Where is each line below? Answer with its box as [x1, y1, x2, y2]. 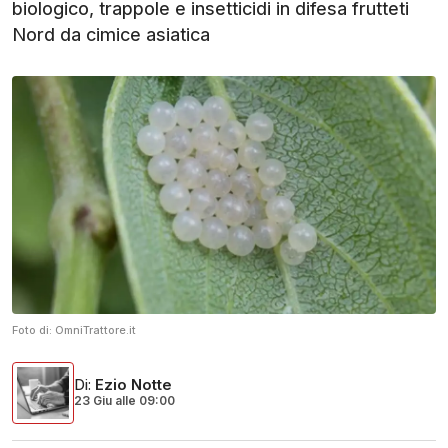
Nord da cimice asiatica [12, 24, 210, 45]
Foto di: [12, 323, 55, 338]
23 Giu [74, 393, 115, 409]
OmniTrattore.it [55, 323, 136, 338]
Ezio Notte [95, 375, 172, 395]
